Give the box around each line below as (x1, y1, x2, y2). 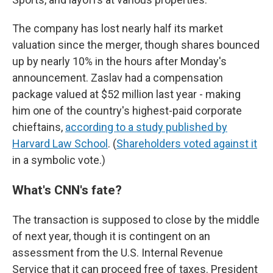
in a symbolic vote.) (12, 154, 105, 166)
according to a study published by (65, 121, 227, 133)
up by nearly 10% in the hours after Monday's (12, 55, 227, 68)
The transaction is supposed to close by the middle (12, 213, 260, 226)
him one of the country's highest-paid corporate (12, 104, 242, 117)
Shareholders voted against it (116, 137, 257, 150)
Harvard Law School (12, 137, 108, 150)
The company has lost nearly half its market (12, 22, 223, 35)
